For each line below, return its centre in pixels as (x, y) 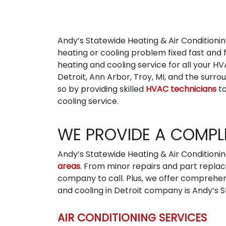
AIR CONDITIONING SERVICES (132, 217)
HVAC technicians (181, 89)
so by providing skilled (102, 89)
